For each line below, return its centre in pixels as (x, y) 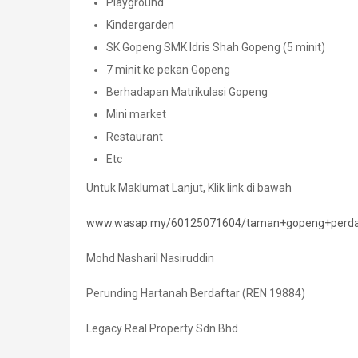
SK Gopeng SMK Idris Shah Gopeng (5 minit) (216, 48)
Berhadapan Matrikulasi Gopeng (187, 92)
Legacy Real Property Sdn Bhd (162, 329)
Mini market (136, 115)
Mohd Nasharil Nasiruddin (150, 259)
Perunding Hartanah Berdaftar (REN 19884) (196, 294)
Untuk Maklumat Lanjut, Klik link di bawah (189, 188)
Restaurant (135, 137)
